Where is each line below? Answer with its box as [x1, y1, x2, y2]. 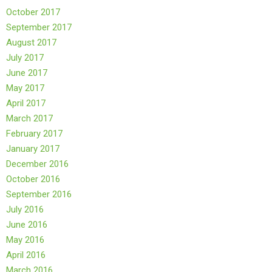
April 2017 [6, 98, 46, 109]
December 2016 [6, 158, 69, 170]
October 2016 [6, 174, 60, 185]
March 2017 [6, 113, 53, 124]
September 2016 [6, 189, 72, 200]
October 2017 [6, 7, 60, 18]
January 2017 [6, 143, 59, 155]
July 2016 [6, 204, 44, 216]
